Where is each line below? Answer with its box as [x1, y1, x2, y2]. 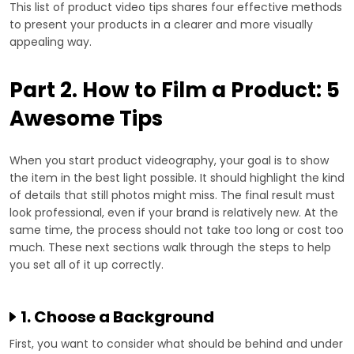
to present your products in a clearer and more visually [9, 17, 313, 33]
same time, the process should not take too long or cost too [9, 222, 344, 239]
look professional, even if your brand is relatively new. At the [9, 205, 338, 221]
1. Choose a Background [21, 306, 214, 329]
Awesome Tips [9, 104, 163, 134]
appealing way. [9, 34, 92, 51]
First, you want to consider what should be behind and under [9, 336, 343, 352]
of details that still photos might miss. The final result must [9, 187, 335, 204]
